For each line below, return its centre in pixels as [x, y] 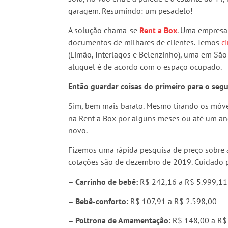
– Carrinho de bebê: [103, 181]
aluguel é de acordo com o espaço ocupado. [145, 66]
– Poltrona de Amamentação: [120, 221]
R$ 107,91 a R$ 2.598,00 [173, 201]
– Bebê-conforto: [98, 201]
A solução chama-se [104, 30]
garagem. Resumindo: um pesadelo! [131, 10]
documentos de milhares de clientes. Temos [145, 42]
